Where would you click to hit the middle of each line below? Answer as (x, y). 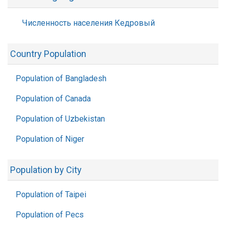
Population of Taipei (51, 194)
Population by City (46, 170)
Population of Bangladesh (61, 78)
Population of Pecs (50, 215)
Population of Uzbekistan (60, 119)
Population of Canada (53, 99)
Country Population (48, 54)
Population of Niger (50, 139)
